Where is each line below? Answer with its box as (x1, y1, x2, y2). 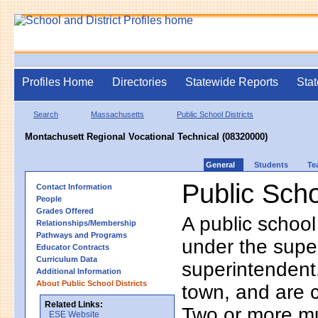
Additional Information (36, 266, 121, 275)
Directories (112, 76, 167, 88)
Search (33, 109, 58, 119)
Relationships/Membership (36, 218, 136, 227)
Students (254, 160, 288, 169)
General (206, 160, 235, 169)
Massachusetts (91, 109, 144, 119)
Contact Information (36, 182, 112, 191)
